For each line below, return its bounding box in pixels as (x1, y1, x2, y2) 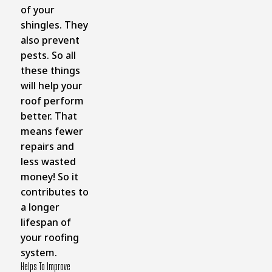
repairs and (20, 139, 74, 153)
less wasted (20, 154, 76, 168)
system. (20, 245, 57, 259)
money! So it (20, 169, 78, 183)
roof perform (20, 93, 84, 107)
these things (20, 63, 80, 77)
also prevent (20, 33, 80, 47)
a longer (20, 200, 59, 214)
